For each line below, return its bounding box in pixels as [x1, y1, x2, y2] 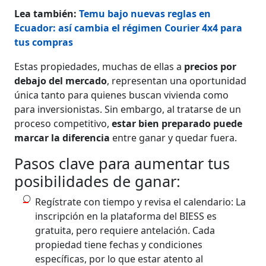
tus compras [14, 35, 74, 49]
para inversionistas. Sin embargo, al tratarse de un [14, 102, 242, 116]
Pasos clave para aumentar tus [14, 153, 230, 173]
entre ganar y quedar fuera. [110, 131, 237, 144]
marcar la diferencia [14, 131, 110, 144]
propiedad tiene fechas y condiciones [35, 237, 203, 251]
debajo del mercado [14, 74, 107, 87]
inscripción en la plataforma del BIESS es [35, 209, 217, 223]
